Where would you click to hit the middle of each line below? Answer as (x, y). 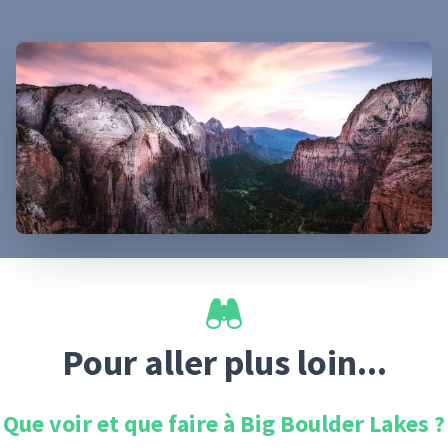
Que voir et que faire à (121, 423)
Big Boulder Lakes (334, 423)
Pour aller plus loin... (224, 362)
